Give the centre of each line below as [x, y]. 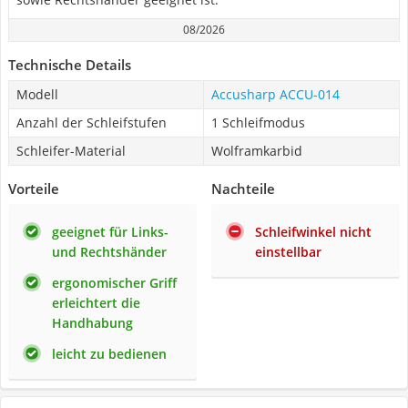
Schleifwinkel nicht [313, 232]
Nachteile [243, 189]
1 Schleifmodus [258, 122]
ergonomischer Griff [114, 283]
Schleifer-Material [71, 151]
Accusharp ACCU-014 [275, 94]
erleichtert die [96, 303]
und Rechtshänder [109, 252]
